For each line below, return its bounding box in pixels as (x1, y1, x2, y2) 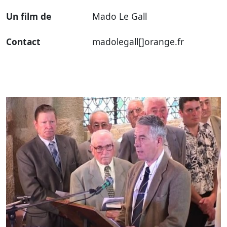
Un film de (6, 10, 51, 22)
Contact (6, 35, 41, 48)
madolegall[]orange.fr (92, 35, 184, 48)
